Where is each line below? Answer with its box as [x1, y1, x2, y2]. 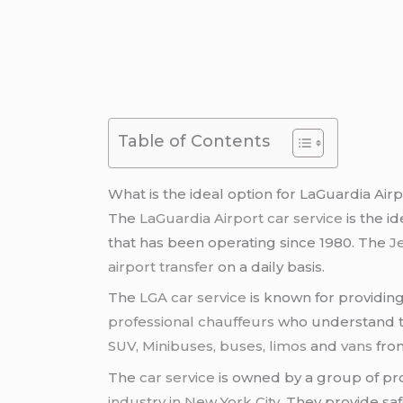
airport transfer [108, 257, 215, 275]
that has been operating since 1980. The [108, 233, 390, 251]
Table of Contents [118, 130, 271, 151]
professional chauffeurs [108, 313, 275, 331]
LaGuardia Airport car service [139, 209, 344, 227]
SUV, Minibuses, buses [108, 337, 264, 355]
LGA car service [139, 289, 247, 307]
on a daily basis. [214, 257, 326, 275]
